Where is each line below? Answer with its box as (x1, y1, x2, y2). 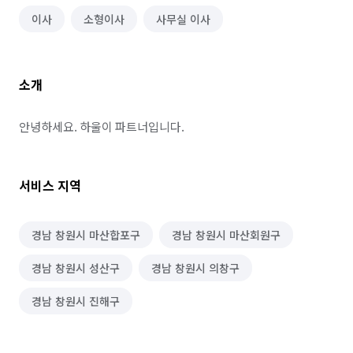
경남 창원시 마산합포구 (32, 227, 140, 243)
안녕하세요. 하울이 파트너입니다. (19, 118, 184, 135)
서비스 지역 (19, 176, 81, 195)
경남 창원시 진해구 (32, 293, 120, 309)
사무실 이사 (156, 11, 210, 27)
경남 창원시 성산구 (32, 260, 120, 276)
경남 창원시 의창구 (151, 260, 240, 276)
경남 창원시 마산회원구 (172, 227, 281, 243)
